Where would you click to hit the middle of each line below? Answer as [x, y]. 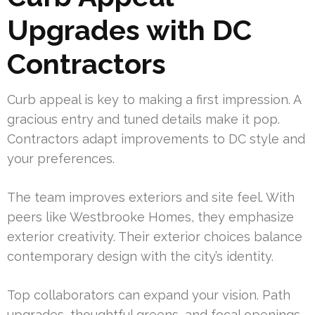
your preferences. [61, 159]
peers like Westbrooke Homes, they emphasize [150, 217]
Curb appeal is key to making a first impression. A [154, 100]
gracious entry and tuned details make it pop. [143, 120]
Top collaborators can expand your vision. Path [149, 295]
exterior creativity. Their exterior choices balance [155, 237]
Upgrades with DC [129, 30]
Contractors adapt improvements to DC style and [156, 139]
